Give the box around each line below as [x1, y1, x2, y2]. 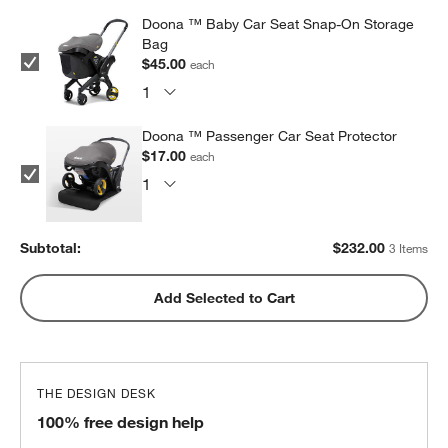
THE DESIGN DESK [37, 384, 157, 401]
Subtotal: [20, 239, 82, 258]
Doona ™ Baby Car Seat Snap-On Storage [142, 15, 415, 34]
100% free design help [37, 412, 205, 433]
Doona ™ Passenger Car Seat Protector [142, 127, 398, 146]
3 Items [388, 240, 428, 257]
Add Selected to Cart [153, 289, 295, 308]
